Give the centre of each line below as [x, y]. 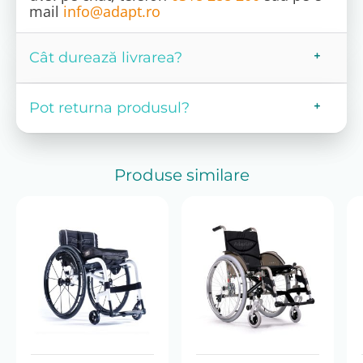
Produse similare [181, 175]
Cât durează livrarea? [106, 58]
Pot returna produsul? [109, 108]
